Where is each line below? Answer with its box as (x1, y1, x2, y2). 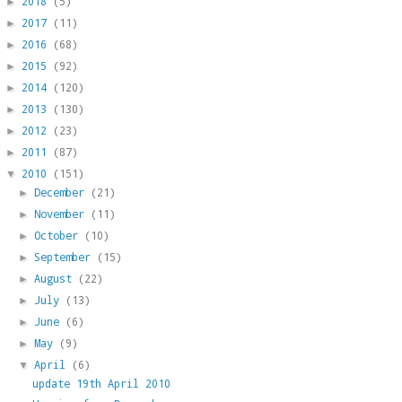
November (34, 205, 92, 221)
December (34, 184, 92, 199)
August (34, 270, 79, 285)
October (34, 227, 85, 242)
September (34, 249, 98, 264)
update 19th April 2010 (31, 375, 170, 390)
